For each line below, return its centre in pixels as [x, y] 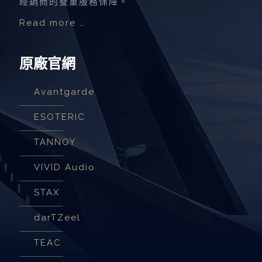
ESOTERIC [60, 117]
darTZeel [57, 218]
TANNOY [55, 142]
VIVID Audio [65, 168]
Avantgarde [64, 92]
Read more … [52, 23]
